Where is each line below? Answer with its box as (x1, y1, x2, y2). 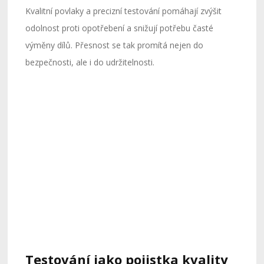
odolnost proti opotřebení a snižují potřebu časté (25, 22, 214, 34)
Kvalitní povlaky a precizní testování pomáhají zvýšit (25, 5, 222, 16)
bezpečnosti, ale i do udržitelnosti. (25, 56, 155, 68)
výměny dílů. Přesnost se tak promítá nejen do (25, 39, 204, 51)
